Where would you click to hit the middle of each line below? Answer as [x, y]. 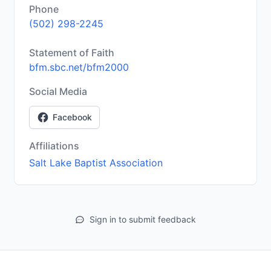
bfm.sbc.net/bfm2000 [79, 67]
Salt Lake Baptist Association [96, 163]
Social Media [58, 91]
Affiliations [54, 146]
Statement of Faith [72, 53]
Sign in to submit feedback [143, 219]
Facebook [72, 117]
